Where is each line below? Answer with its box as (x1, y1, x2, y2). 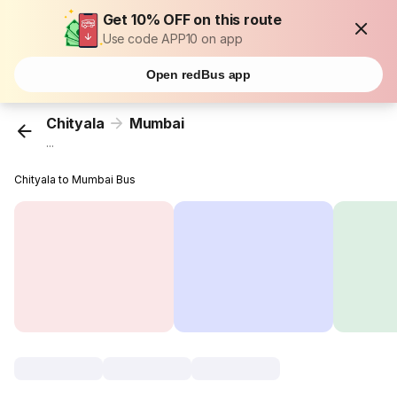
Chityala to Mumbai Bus (14, 173, 136, 187)
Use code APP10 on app (102, 31, 243, 46)
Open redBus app (145, 67, 252, 82)
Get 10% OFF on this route (102, 11, 283, 28)
